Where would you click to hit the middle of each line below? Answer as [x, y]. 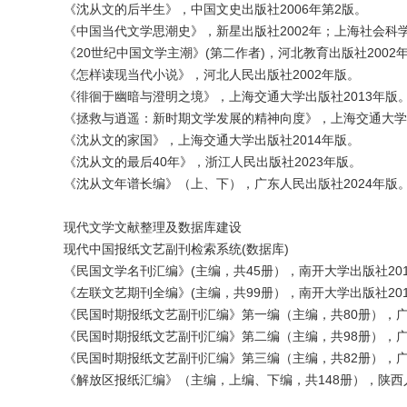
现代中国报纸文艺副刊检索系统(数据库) [176, 249]
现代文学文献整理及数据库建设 [153, 227]
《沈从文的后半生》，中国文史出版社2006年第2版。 [215, 9]
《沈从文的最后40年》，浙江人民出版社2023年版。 [213, 162]
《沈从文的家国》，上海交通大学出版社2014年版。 [212, 140]
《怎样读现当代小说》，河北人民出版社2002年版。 [212, 74]
